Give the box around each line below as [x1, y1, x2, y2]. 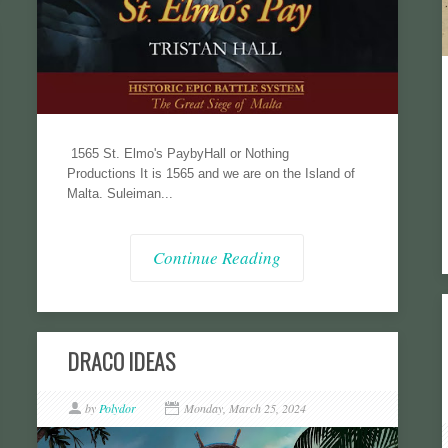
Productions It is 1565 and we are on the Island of [66, 166, 355, 182]
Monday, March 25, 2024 [183, 400, 306, 416]
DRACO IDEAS [66, 345, 175, 377]
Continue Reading [153, 246, 282, 270]
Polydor [98, 400, 136, 416]
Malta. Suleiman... [66, 186, 173, 202]
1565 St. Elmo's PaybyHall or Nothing [66, 146, 289, 162]
